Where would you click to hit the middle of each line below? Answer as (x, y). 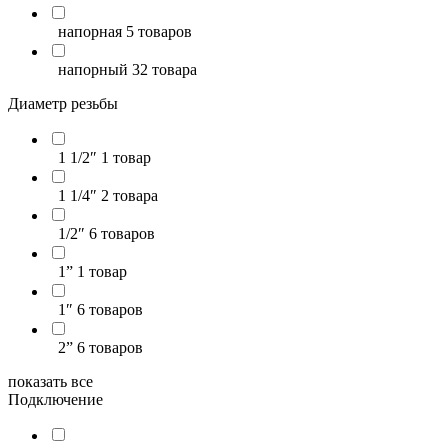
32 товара (164, 69)
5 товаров (159, 31)
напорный (93, 69)
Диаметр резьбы (63, 103)
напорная (90, 31)
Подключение (55, 399)
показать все (50, 381)
